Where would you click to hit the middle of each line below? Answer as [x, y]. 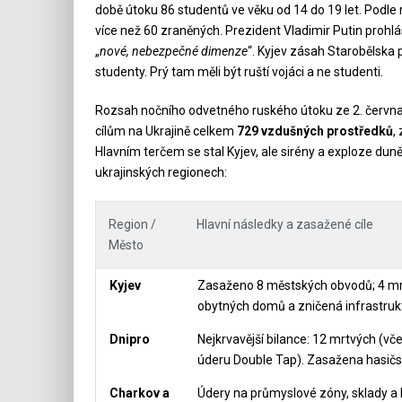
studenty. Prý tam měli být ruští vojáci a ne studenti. [239, 71]
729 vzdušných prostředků [315, 131]
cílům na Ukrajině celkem [166, 131]
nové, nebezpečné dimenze [173, 51]
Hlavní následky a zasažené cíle [284, 224]
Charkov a [139, 393]
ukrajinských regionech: [161, 172]
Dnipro [129, 339]
